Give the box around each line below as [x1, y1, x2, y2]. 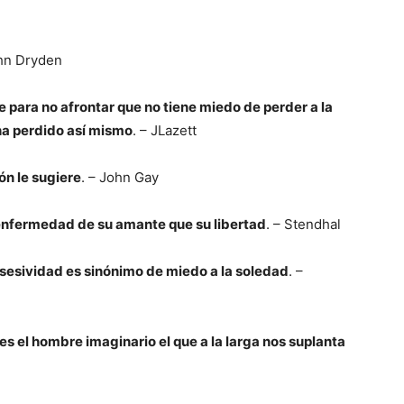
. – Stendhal [266, 216, 341, 233]
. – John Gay [81, 169, 159, 186]
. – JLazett [133, 122, 197, 139]
